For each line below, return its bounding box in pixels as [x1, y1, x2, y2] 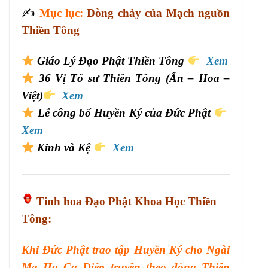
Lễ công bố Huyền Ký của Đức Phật [34, 106, 214, 120]
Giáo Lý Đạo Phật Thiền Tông [34, 54, 188, 68]
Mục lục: [35, 6, 84, 19]
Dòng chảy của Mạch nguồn [87, 6, 230, 19]
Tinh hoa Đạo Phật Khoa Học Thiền [33, 195, 217, 208]
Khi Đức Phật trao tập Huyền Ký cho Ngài [22, 243, 230, 256]
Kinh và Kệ [34, 141, 94, 154]
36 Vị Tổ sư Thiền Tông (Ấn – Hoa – [38, 72, 230, 85]
